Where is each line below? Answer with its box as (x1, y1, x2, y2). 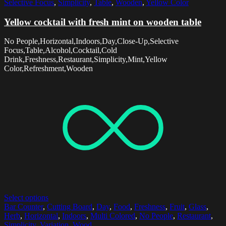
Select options (4, 193, 48, 202)
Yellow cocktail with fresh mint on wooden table (4, 16, 201, 27)
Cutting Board (47, 202, 92, 211)
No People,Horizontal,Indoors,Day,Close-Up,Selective (4, 37, 179, 46)
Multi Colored (90, 211, 135, 220)
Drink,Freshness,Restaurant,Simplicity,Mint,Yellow (4, 55, 167, 64)
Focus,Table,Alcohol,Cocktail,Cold (4, 46, 117, 55)
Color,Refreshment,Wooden (4, 64, 93, 73)
